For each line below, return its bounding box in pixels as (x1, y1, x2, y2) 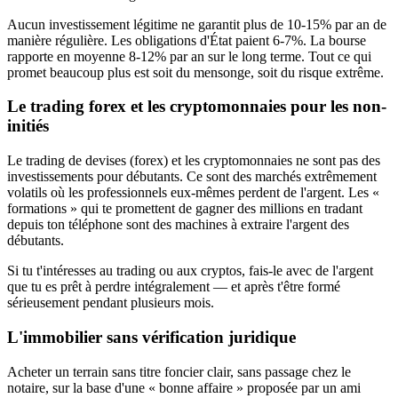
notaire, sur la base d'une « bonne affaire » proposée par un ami (7, 379, 361, 395)
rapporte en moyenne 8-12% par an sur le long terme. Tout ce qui (7, 48, 371, 64)
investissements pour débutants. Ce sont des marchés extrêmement (7, 169, 377, 185)
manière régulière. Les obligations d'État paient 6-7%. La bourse (7, 32, 366, 48)
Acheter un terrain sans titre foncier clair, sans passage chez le (7, 363, 351, 379)
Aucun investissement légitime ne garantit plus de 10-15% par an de (7, 16, 386, 32)
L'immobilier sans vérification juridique (7, 327, 296, 346)
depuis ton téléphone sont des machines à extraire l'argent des (7, 217, 349, 233)
